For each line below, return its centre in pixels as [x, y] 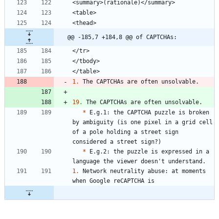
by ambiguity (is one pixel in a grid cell [142, 122]
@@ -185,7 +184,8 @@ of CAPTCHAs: [122, 37]
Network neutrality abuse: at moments [142, 171]
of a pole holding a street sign [125, 132]
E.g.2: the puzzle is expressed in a [148, 151]
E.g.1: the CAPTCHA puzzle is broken [148, 112]
